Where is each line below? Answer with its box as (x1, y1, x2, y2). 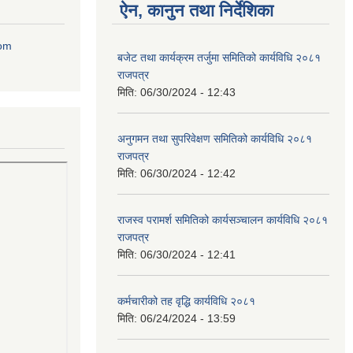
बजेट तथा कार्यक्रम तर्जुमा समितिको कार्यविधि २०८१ (117, 51, 321, 65)
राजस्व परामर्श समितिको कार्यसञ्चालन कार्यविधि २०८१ (117, 214, 328, 227)
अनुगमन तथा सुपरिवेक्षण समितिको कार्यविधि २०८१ (117, 132, 312, 146)
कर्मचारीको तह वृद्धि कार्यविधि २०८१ (117, 295, 255, 308)
